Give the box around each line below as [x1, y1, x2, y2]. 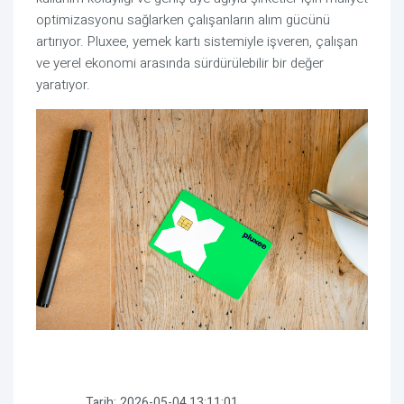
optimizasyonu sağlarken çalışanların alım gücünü [36, 10, 330, 30]
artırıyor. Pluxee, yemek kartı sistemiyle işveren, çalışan [36, 32, 358, 51]
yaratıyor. [36, 75, 90, 95]
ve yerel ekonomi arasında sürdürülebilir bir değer [36, 53, 324, 73]
